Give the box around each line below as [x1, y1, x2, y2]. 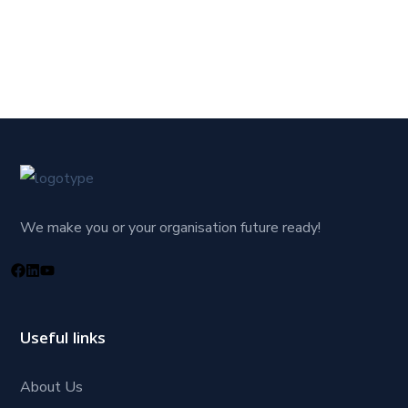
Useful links [20, 327, 107, 354]
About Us [20, 377, 84, 398]
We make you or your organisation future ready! [20, 218, 321, 239]
